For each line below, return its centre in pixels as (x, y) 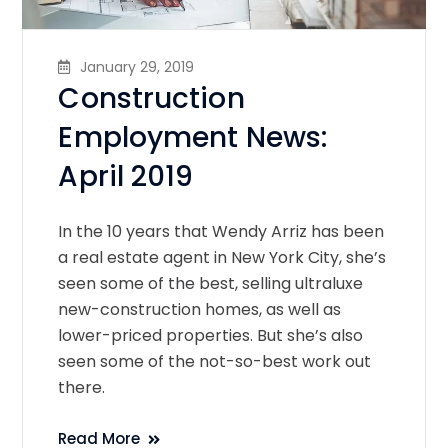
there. (82, 387)
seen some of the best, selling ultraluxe (211, 283)
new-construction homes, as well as (200, 309)
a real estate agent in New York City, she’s (222, 257)
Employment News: (193, 137)
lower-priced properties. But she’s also (211, 335)
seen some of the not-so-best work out (215, 361)
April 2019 (126, 176)
